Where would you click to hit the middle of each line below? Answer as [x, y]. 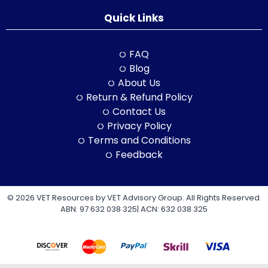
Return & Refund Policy [139, 97]
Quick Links [134, 18]
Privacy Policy [139, 126]
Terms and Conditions [139, 140]
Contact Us [139, 111]
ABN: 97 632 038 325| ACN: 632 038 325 [134, 209]
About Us [139, 83]
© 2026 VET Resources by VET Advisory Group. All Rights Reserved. [134, 197]
